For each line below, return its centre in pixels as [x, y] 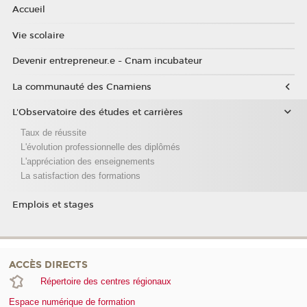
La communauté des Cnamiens [82, 87]
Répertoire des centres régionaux [106, 281]
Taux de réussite [53, 132]
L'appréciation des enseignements [87, 161]
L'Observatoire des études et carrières [97, 113]
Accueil [28, 10]
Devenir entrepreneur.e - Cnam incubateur [107, 61]
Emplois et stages [53, 205]
